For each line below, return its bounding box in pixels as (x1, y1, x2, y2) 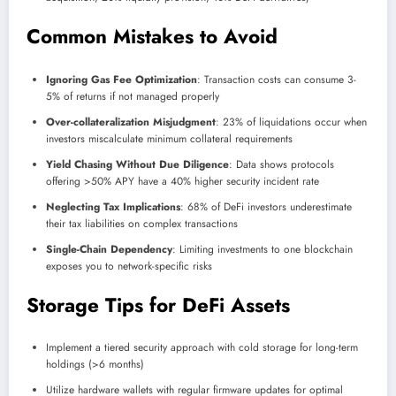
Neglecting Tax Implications (46, 198, 180, 215)
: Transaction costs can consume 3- (197, 71, 356, 88)
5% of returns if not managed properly (46, 88, 219, 104)
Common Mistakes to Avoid (27, 22, 278, 51)
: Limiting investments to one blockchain (172, 240, 353, 257)
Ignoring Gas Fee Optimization (46, 71, 197, 88)
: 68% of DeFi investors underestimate (180, 198, 352, 215)
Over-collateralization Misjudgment (46, 113, 216, 130)
